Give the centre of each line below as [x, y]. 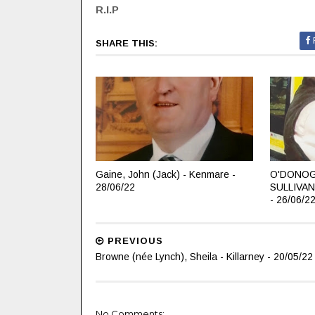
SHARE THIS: [126, 43]
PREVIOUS [133, 241]
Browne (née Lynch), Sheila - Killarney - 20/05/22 [204, 257]
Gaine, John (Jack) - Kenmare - [165, 174]
